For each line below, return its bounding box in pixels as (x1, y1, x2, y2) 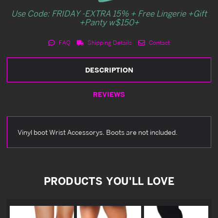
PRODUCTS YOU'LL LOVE (43, 174, 175, 187)
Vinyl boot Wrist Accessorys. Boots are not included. (18, 127, 178, 136)
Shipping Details (86, 38, 132, 46)
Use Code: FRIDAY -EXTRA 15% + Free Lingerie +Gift (11, 8, 207, 18)
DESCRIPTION (85, 65, 133, 74)
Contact (147, 38, 170, 46)
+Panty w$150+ (79, 17, 139, 27)
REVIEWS (93, 90, 125, 98)
